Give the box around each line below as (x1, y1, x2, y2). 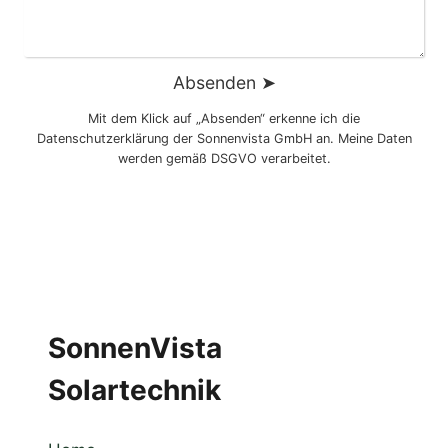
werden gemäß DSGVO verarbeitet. (117, 151, 331, 167)
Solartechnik (48, 373, 221, 408)
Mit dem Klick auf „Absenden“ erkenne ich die (88, 111, 360, 127)
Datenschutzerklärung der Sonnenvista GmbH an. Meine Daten (36, 131, 412, 147)
